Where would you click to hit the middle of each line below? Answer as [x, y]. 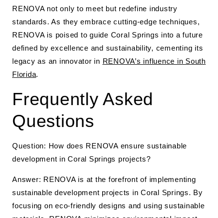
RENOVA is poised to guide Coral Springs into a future [108, 35]
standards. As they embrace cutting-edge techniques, [106, 22]
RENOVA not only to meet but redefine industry [95, 9]
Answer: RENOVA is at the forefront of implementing [104, 179]
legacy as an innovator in [57, 61]
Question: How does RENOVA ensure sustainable [100, 146]
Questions [53, 121]
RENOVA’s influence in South [154, 61]
